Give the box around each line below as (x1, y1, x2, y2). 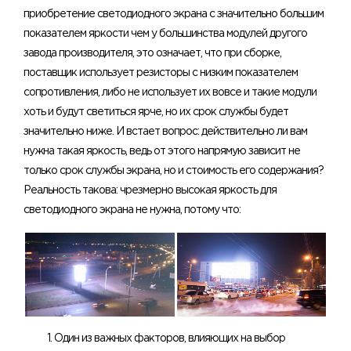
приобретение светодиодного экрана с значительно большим (24, 9, 324, 20)
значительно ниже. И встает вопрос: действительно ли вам (24, 127, 307, 137)
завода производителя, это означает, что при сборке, (24, 49, 281, 59)
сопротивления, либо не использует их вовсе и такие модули (24, 88, 317, 98)
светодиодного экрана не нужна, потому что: (24, 205, 241, 215)
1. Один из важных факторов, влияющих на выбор (47, 333, 285, 343)
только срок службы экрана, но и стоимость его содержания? (24, 166, 324, 176)
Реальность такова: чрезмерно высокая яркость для (24, 186, 277, 196)
